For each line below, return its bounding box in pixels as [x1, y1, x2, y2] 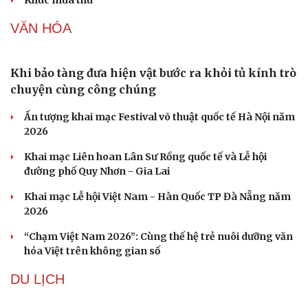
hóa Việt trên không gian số [24, 245, 160, 258]
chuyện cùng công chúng [10, 82, 156, 97]
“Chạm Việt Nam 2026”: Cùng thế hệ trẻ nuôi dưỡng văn [24, 230, 293, 243]
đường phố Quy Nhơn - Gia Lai [24, 165, 170, 178]
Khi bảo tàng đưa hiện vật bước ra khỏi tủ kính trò [10, 66, 296, 80]
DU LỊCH [10, 272, 65, 287]
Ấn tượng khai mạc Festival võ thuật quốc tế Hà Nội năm [24, 111, 295, 124]
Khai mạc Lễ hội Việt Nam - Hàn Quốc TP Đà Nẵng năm [24, 190, 291, 203]
